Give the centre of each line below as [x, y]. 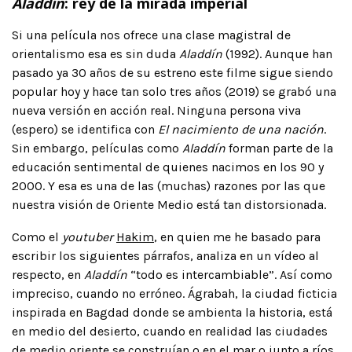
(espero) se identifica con [85, 129]
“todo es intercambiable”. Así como [230, 274]
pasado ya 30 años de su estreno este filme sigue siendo [172, 72]
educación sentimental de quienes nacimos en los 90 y [168, 167]
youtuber [88, 236]
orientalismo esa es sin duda [95, 53]
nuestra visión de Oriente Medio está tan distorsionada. [169, 204]
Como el [37, 236]
